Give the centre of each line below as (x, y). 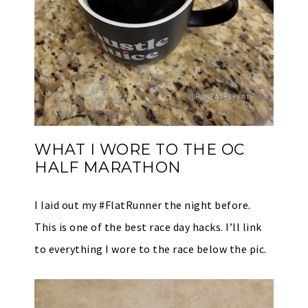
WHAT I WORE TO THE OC (140, 150)
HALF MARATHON (108, 167)
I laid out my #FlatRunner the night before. (143, 205)
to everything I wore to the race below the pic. (151, 249)
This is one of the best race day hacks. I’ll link (148, 227)
